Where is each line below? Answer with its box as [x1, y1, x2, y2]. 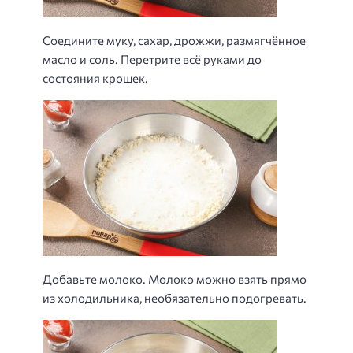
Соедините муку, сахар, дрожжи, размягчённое [43, 32, 306, 47]
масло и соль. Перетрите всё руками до [43, 51, 262, 66]
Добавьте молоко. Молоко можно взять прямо [43, 271, 307, 286]
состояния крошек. [43, 70, 148, 85]
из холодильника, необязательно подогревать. [43, 290, 307, 305]
